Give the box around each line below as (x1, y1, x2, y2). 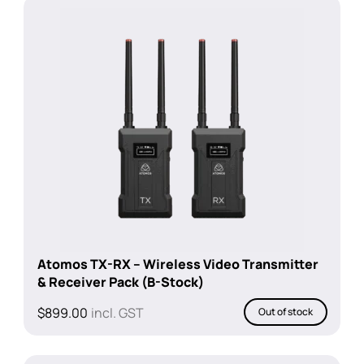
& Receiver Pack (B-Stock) (37, 272, 204, 291)
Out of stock (258, 304, 314, 318)
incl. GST (90, 303, 144, 322)
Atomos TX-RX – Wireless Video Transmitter (37, 254, 318, 273)
